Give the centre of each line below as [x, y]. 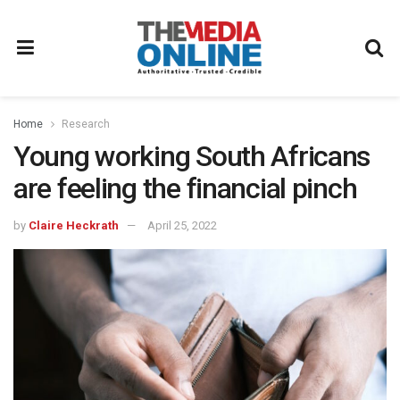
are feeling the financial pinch [185, 188]
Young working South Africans [192, 156]
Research [86, 124]
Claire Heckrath [74, 225]
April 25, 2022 [182, 225]
